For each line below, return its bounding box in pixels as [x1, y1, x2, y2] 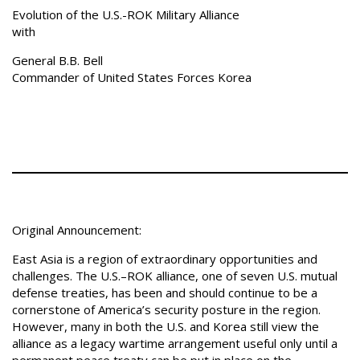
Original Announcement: [12, 222, 141, 238]
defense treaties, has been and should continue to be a [12, 284, 317, 301]
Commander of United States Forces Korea [12, 69, 252, 85]
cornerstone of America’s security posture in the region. [12, 301, 321, 317]
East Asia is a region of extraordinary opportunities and [12, 251, 317, 267]
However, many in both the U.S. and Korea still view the [12, 318, 319, 334]
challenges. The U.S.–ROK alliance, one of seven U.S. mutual [12, 268, 337, 284]
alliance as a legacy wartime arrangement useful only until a [12, 335, 337, 351]
